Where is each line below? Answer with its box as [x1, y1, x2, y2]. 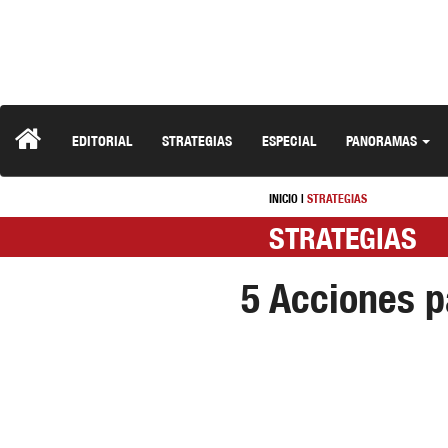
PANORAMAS [346, 132, 420, 149]
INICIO [268, 191, 298, 206]
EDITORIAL [72, 132, 132, 149]
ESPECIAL [262, 132, 316, 149]
